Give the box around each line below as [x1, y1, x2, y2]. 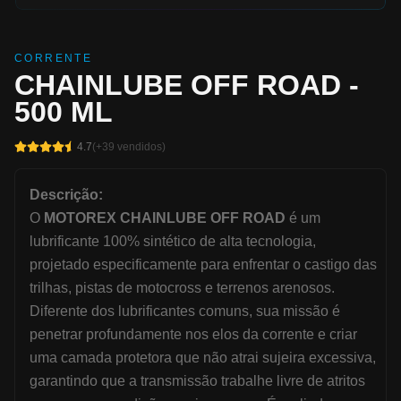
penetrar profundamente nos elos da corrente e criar [30, 327, 357, 342]
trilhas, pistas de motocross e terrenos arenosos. [30, 280, 335, 295]
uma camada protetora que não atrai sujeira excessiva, [30, 350, 376, 365]
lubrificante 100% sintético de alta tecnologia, [30, 234, 316, 249]
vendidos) [115, 141, 166, 153]
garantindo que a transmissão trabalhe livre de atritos [30, 373, 365, 388]
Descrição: [30, 187, 103, 202]
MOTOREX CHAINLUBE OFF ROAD [44, 210, 286, 226]
